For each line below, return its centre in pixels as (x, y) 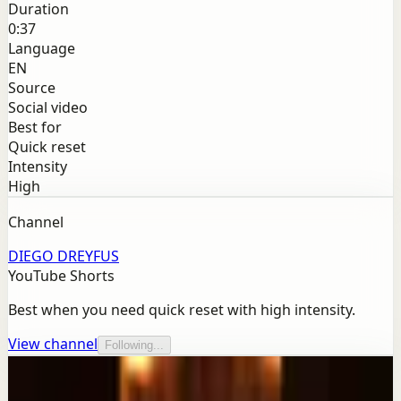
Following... (134, 346)
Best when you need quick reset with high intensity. (182, 310)
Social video (48, 108)
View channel (53, 344)
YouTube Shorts (61, 276)
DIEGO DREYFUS (64, 256)
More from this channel (88, 381)
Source (32, 88)
